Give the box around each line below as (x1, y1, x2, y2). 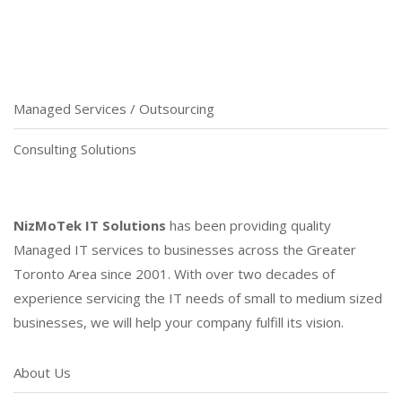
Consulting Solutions (13, 139, 136, 158)
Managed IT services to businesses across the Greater (13, 240, 356, 258)
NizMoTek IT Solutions (13, 215, 166, 234)
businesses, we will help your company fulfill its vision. (13, 312, 344, 331)
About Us (13, 363, 71, 381)
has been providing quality (166, 215, 331, 234)
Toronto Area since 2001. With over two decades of (13, 264, 335, 283)
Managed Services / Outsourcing (13, 99, 214, 118)
